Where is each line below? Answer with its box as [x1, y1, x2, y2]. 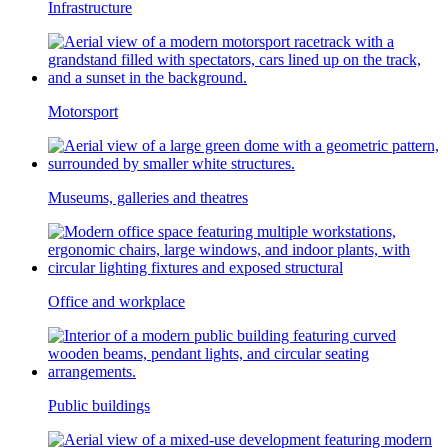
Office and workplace [48, 292, 185, 310]
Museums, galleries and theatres [48, 188, 248, 206]
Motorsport [48, 102, 118, 120]
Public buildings [48, 396, 150, 414]
